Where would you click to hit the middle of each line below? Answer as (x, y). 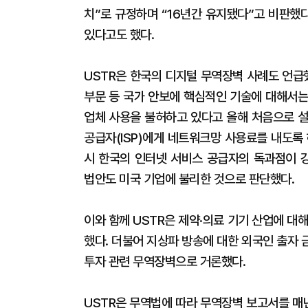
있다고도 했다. (119, 35)
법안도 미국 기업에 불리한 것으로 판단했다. (189, 179)
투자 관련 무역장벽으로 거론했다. (165, 262)
